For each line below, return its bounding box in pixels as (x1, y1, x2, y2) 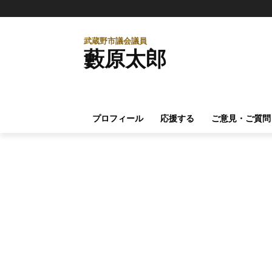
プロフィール (92, 112, 143, 124)
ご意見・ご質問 (211, 112, 271, 124)
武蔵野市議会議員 (84, 35, 147, 46)
